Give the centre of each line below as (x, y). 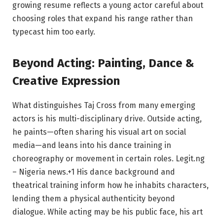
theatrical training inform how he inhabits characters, (110, 185)
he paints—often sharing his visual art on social (99, 132)
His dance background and (125, 172)
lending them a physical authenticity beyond (94, 199)
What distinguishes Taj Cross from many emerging (104, 106)
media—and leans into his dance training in (92, 146)
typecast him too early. (54, 32)
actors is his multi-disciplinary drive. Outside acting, (107, 119)
